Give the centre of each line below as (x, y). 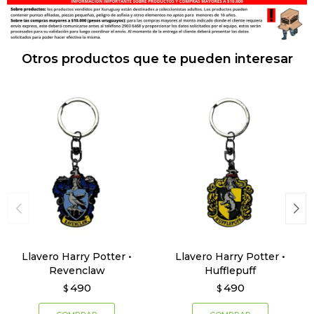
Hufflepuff (230, 271)
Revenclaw (77, 271)
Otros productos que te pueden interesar (157, 59)
